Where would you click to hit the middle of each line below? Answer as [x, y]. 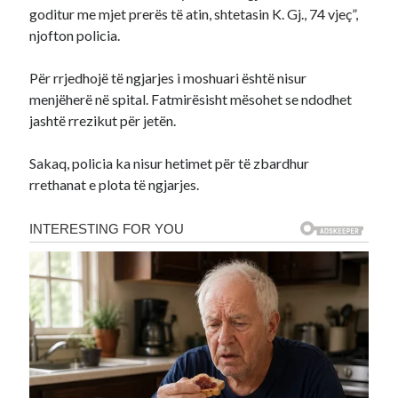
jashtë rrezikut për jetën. [103, 120]
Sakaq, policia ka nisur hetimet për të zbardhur [170, 163]
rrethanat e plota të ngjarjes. [115, 184]
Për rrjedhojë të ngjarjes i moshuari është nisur [168, 78]
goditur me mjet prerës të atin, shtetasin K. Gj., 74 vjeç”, [194, 14]
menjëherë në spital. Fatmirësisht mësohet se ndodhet [191, 99]
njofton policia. [75, 35]
